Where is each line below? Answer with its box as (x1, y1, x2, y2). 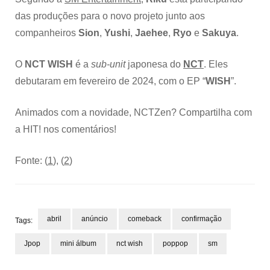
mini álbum (60, 239, 96, 248)
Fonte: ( (15, 155, 48, 166)
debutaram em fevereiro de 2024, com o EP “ (15, 76, 206, 87)
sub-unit (91, 59, 125, 70)
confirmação (181, 215, 222, 224)
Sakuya (202, 28, 236, 39)
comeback (128, 215, 162, 224)
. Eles (204, 59, 228, 70)
